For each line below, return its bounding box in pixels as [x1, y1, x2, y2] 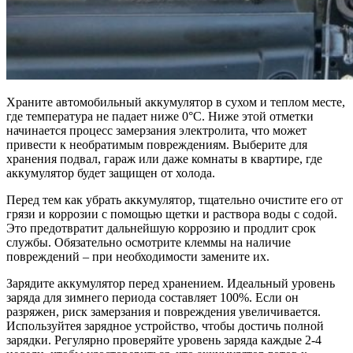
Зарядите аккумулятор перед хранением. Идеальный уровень [6, 276, 335, 290]
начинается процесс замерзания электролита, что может [6, 123, 307, 137]
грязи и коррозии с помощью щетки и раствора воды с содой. [6, 206, 337, 221]
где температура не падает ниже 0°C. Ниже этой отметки [6, 109, 314, 123]
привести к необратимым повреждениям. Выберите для [6, 137, 307, 151]
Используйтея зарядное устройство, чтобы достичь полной [6, 318, 324, 333]
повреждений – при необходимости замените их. [6, 249, 269, 263]
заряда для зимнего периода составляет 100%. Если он [6, 290, 299, 304]
